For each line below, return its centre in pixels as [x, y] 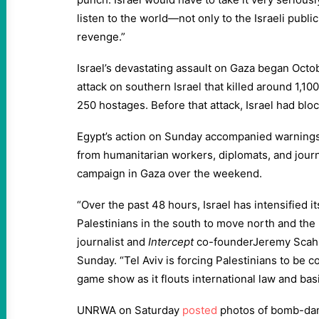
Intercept [171, 242]
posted [200, 310]
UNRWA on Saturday [130, 310]
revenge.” [101, 37]
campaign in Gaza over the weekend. [169, 173]
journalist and [111, 242]
